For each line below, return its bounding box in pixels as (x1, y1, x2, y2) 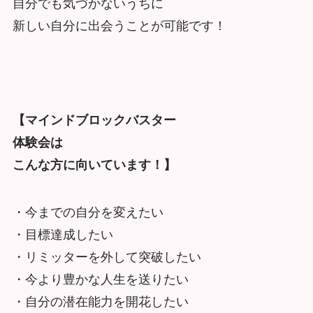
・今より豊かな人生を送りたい (12, 272, 189, 287)
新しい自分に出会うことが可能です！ (12, 18, 226, 33)
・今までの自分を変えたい (12, 205, 163, 220)
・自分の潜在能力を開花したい (12, 295, 189, 310)
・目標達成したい (12, 228, 113, 242)
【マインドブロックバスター (12, 113, 176, 128)
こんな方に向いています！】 (12, 158, 176, 173)
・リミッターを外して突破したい (12, 250, 201, 265)
